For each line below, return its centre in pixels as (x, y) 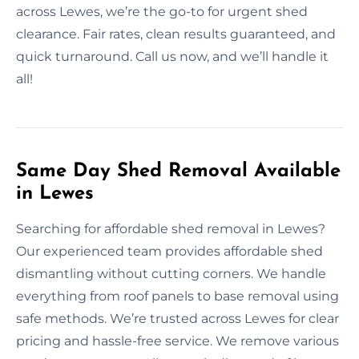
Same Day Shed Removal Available (178, 171)
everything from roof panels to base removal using (177, 296)
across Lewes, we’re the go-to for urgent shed (162, 11)
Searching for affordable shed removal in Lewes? (171, 228)
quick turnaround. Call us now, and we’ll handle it (172, 56)
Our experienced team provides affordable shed (169, 251)
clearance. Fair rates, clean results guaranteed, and (176, 34)
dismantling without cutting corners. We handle (171, 273)
